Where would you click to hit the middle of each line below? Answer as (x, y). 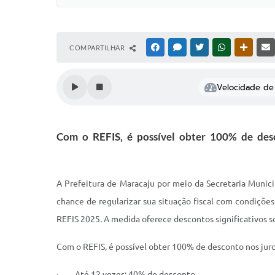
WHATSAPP (246, 47)
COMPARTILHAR (98, 48)
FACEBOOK (179, 47)
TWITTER (220, 47)
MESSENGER (203, 47)
